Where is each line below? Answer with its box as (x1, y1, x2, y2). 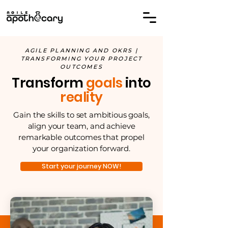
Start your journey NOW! (42, 162, 121, 170)
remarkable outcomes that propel (18, 132, 145, 142)
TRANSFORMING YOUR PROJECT (20, 55, 142, 62)
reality (60, 88, 103, 106)
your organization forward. (32, 144, 131, 153)
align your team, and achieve (27, 121, 135, 131)
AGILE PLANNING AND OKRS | (25, 47, 138, 54)
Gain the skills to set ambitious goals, (13, 110, 150, 120)
